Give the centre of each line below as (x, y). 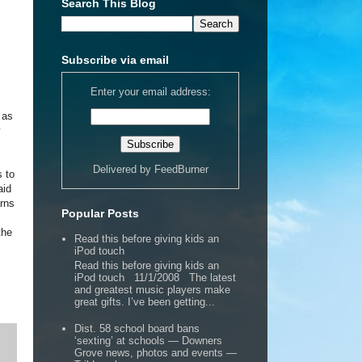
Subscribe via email (115, 60)
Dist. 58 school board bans (137, 328)
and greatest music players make (153, 289)
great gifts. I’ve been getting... (145, 301)
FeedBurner (181, 169)
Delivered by (123, 169)
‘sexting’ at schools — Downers (149, 340)
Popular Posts (100, 213)
